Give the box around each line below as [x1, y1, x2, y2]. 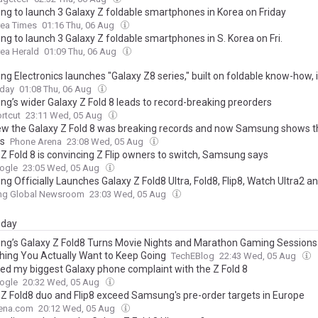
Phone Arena [10, 136, 62, 147]
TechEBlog [171, 251, 214, 261]
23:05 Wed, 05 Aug [23, 163, 102, 173]
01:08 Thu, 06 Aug [19, 84, 94, 94]
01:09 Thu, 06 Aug [44, 46, 119, 57]
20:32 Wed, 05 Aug [23, 277, 102, 287]
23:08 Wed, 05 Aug [67, 136, 146, 147]
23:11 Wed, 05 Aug [26, 110, 104, 121]
